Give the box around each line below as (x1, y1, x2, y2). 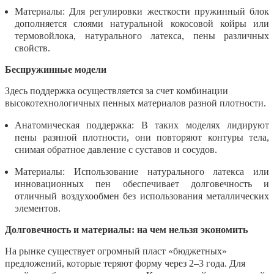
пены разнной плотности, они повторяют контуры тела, (15, 131, 269, 143)
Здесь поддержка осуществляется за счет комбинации (5, 85, 228, 96)
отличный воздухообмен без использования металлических (15, 190, 269, 201)
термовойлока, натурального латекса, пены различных (15, 30, 269, 41)
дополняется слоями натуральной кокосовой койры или (15, 18, 269, 29)
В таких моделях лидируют (134, 119, 270, 130)
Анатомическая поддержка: (15, 119, 135, 130)
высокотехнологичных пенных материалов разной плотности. (5, 97, 266, 108)
